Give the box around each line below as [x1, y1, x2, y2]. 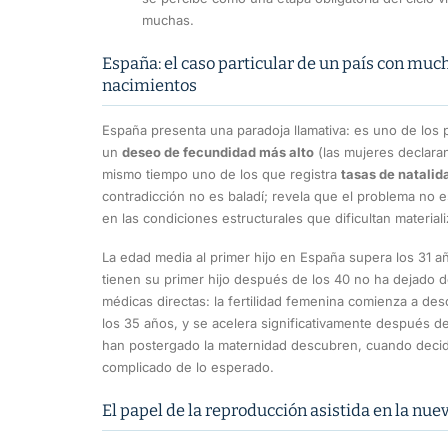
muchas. [142, 11, 194, 28]
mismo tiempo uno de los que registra [102, 165, 341, 182]
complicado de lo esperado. [102, 359, 274, 376]
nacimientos [102, 75, 197, 95]
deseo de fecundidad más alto [122, 143, 314, 160]
